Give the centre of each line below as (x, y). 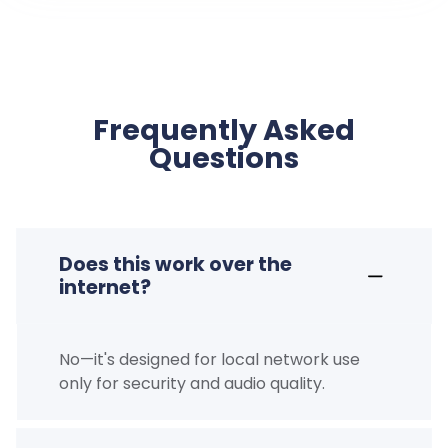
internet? (104, 288)
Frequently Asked (224, 130)
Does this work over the (175, 265)
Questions (224, 158)
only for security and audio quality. (191, 384)
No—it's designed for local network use (209, 360)
